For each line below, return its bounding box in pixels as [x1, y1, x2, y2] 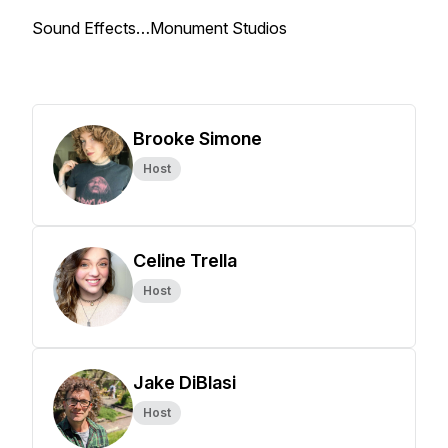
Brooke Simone [133, 128, 262, 149]
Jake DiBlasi [133, 372, 236, 393]
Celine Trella [133, 250, 237, 271]
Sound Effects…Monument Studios [32, 18, 287, 38]
